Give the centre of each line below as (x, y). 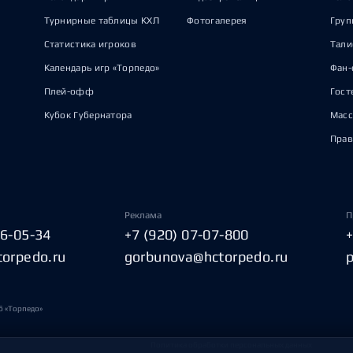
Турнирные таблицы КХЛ (101, 20)
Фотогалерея (217, 20)
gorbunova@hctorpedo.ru (206, 256)
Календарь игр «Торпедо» (102, 68)
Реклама (143, 215)
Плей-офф (69, 91)
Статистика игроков (90, 44)
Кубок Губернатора (88, 115)
